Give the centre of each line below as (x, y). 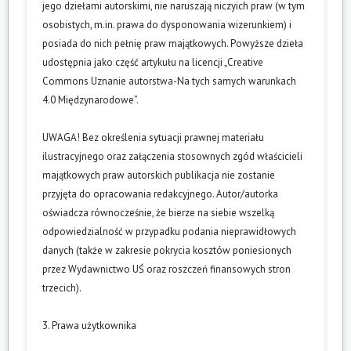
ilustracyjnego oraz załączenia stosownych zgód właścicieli (172, 156)
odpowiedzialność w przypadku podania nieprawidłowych (169, 231)
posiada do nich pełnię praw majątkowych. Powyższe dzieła (173, 43)
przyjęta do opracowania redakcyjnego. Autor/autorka (160, 194)
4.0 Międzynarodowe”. (90, 100)
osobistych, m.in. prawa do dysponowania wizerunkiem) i (167, 24)
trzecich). (62, 288)
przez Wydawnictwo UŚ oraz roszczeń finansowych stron (166, 269)
